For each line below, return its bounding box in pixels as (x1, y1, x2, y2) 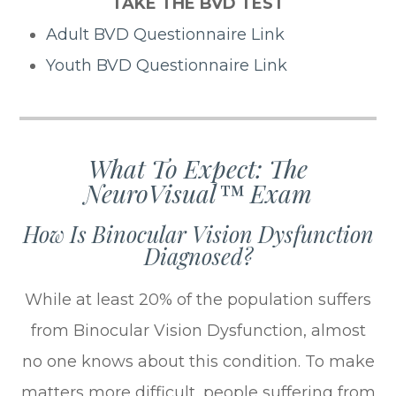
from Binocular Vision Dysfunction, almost (30, 320, 366, 340)
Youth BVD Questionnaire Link (46, 55, 288, 75)
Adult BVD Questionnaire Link (46, 24, 286, 44)
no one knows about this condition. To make (21, 351, 375, 371)
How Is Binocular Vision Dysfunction (22, 218, 374, 248)
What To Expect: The (88, 150, 308, 185)
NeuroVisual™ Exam (84, 175, 312, 209)
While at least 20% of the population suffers (25, 289, 371, 309)
